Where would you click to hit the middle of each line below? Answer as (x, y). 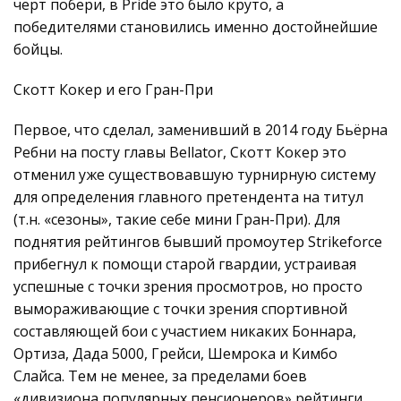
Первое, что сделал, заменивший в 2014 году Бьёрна (200, 130)
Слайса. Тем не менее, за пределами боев (160, 376)
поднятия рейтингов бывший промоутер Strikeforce (198, 242)
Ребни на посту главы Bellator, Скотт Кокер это (180, 153)
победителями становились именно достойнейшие (196, 27)
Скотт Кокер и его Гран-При (113, 90)
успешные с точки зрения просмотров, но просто (188, 287)
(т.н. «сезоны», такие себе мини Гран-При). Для (177, 220)
